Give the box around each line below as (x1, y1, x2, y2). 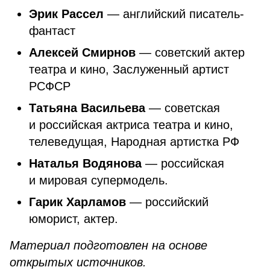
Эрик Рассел (29, 7, 104, 20)
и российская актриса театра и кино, (29, 118, 233, 131)
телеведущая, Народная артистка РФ (29, 135, 239, 148)
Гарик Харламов (29, 195, 126, 209)
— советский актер (136, 46, 245, 59)
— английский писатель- (104, 7, 244, 20)
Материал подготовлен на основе (10, 239, 207, 252)
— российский (126, 195, 209, 209)
